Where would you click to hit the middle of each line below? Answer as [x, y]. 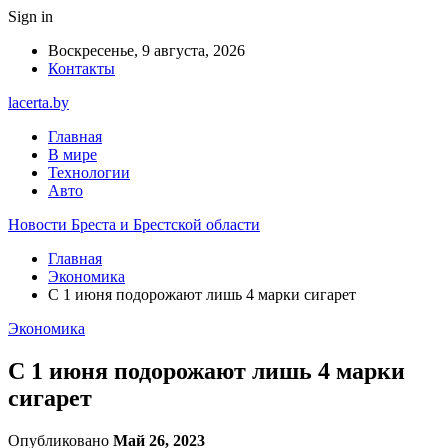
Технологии [89, 172]
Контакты [81, 68]
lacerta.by [38, 102]
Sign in [30, 16]
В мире [72, 154]
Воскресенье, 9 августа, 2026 [146, 50]
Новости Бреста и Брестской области [134, 224]
